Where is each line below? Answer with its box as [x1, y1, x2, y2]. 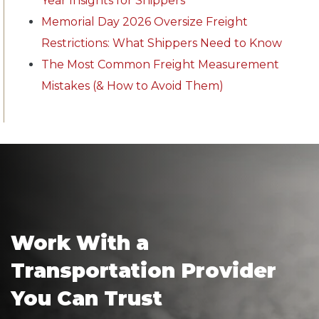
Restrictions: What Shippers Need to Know [41, 36, 282, 50]
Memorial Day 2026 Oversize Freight [41, 14, 248, 28]
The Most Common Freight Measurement [41, 57, 279, 71]
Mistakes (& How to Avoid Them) [41, 78, 224, 93]
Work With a [11, 231, 149, 256]
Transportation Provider [11, 258, 276, 283]
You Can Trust [11, 286, 162, 311]
